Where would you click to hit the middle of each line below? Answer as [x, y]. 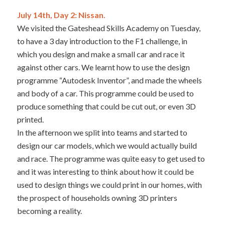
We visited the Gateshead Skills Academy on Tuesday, [108, 28]
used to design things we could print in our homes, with [109, 185]
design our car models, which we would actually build [107, 146]
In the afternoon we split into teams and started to [102, 133]
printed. [30, 120]
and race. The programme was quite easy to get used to [111, 159]
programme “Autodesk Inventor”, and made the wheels [109, 80]
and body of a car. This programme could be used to [105, 93]
